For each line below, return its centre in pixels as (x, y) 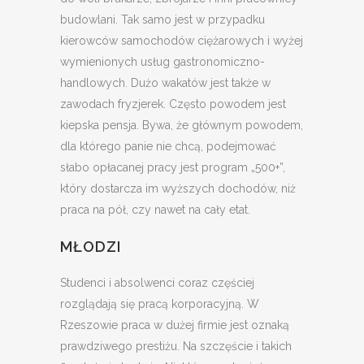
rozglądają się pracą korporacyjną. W (160, 304)
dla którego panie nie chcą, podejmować (168, 147)
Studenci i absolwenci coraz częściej (157, 283)
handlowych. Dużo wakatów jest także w (165, 83)
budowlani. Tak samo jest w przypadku (162, 20)
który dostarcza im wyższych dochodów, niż (178, 189)
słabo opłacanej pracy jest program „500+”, (173, 168)
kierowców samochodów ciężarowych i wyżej (182, 41)
